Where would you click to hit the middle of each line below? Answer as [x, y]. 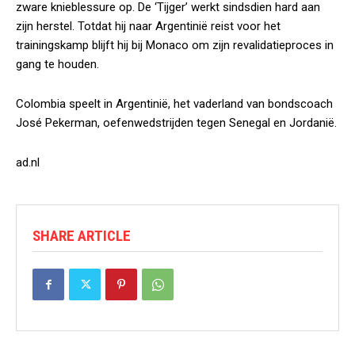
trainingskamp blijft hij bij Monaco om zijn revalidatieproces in [175, 45]
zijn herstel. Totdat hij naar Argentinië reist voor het [148, 26]
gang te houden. [57, 64]
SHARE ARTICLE [82, 236]
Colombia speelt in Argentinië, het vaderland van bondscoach [174, 104]
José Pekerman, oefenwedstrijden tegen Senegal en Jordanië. [176, 123]
